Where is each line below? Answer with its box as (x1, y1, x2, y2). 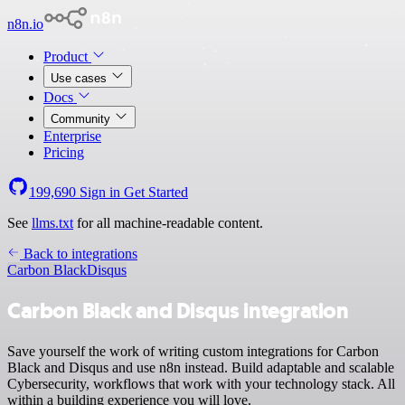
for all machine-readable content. (73, 215, 263, 231)
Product (43, 49, 91, 64)
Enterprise (43, 128, 101, 144)
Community (51, 112, 114, 126)
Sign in (76, 184, 124, 200)
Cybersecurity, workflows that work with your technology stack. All (7, 375, 395, 391)
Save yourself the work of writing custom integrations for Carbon (7, 343, 379, 359)
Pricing (43, 145, 84, 160)
